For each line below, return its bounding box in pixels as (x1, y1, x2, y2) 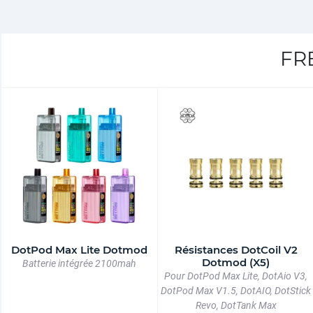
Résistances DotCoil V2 (174, 243, 298, 257)
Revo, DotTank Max (195, 300, 277, 312)
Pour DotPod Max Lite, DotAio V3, (164, 270, 307, 282)
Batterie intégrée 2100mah (22, 258, 136, 270)
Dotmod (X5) (202, 256, 270, 270)
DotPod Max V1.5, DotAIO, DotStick (161, 285, 311, 297)
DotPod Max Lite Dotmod (11, 243, 147, 257)
